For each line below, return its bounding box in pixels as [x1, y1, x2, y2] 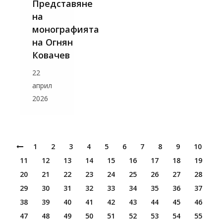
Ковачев [32, 49, 70, 61]
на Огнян [32, 36, 73, 49]
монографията [32, 23, 99, 36]
